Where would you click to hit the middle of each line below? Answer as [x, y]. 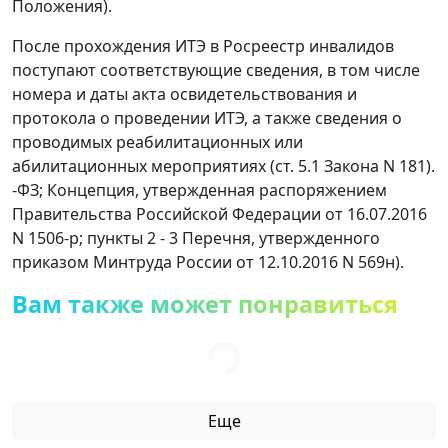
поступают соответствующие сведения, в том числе [216, 69]
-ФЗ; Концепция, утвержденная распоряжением [199, 189]
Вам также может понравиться [205, 303]
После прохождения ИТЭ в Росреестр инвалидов [203, 45]
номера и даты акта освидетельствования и [184, 93]
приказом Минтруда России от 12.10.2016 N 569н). [208, 261]
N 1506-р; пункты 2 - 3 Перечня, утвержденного [196, 237]
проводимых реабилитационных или [157, 141]
